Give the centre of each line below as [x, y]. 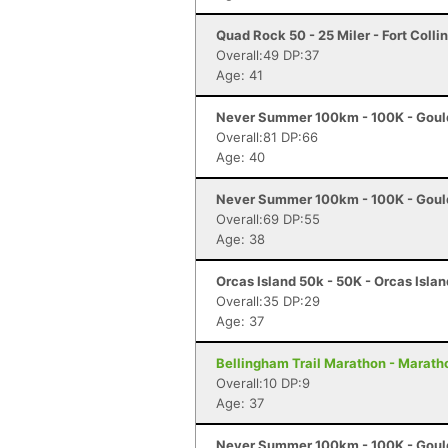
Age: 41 [239, 75]
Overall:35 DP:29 [268, 301]
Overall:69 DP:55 [268, 219]
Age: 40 [240, 157]
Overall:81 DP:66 [267, 137]
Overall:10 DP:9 [263, 383]
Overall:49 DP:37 [267, 55]
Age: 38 [240, 239]
